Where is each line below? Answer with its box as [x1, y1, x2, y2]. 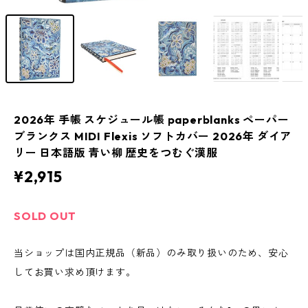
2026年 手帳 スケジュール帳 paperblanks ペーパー [14, 113, 289, 127]
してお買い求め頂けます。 [14, 266, 136, 279]
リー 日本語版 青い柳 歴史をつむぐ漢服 [14, 146, 218, 160]
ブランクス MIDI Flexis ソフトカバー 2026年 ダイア [14, 129, 292, 144]
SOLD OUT [14, 209, 76, 223]
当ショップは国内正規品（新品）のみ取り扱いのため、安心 [14, 247, 289, 260]
